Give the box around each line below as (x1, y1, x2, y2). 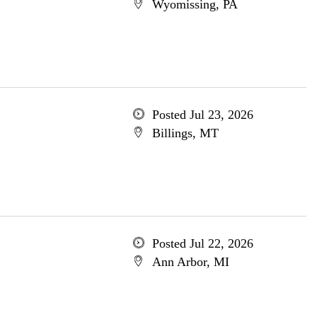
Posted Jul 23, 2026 (151, 108, 253, 122)
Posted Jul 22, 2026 (151, 236, 253, 250)
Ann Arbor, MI (151, 255, 229, 269)
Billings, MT (151, 126, 219, 140)
